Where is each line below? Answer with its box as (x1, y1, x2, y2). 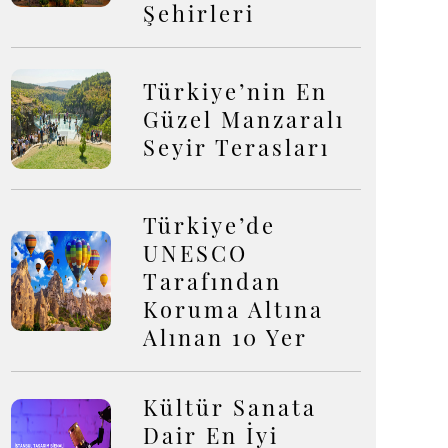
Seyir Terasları (143, 132, 330, 162)
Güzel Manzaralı (143, 104, 345, 134)
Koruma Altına (143, 294, 324, 324)
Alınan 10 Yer (143, 322, 308, 352)
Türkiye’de (143, 210, 276, 240)
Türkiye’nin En (143, 76, 328, 106)
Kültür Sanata (143, 392, 317, 422)
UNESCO (143, 238, 248, 268)
